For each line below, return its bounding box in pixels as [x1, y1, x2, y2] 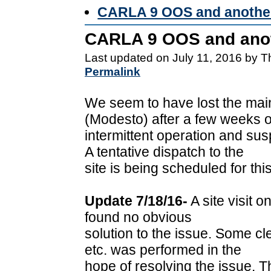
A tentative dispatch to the [85, 143, 244, 160]
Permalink [85, 65, 140, 78]
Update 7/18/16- [85, 192, 188, 209]
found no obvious [85, 209, 192, 225]
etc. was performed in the [85, 241, 241, 258]
